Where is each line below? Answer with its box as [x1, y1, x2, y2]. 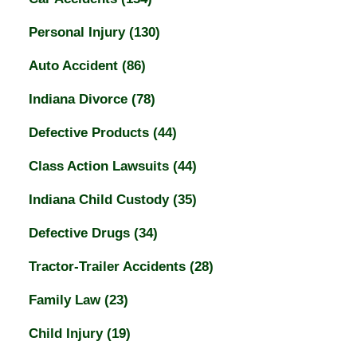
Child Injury [28, 326, 107, 342]
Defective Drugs [28, 226, 134, 241]
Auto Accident [28, 58, 122, 74]
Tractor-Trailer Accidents [28, 259, 190, 275]
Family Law [28, 292, 104, 308]
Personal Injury [28, 25, 129, 41]
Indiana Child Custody [28, 192, 173, 208]
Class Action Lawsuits [28, 159, 173, 175]
